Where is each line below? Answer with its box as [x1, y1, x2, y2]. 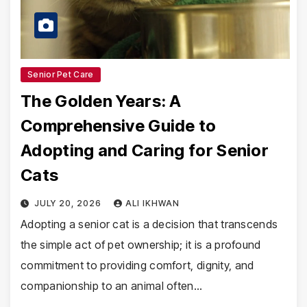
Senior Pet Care [27, 69, 94, 80]
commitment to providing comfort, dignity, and [21, 258, 254, 273]
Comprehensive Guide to [21, 116, 217, 136]
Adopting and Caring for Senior [21, 140, 269, 161]
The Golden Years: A [21, 91, 182, 112]
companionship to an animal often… [21, 279, 202, 293]
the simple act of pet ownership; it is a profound [21, 238, 261, 252]
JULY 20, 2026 [34, 198, 104, 209]
